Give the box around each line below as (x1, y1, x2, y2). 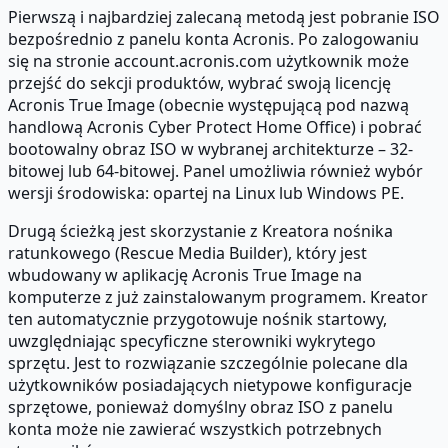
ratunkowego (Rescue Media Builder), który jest (8, 241, 367, 264)
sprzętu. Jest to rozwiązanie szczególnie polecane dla (8, 351, 408, 374)
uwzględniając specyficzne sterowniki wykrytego (8, 329, 376, 352)
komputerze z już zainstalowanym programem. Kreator (8, 285, 428, 308)
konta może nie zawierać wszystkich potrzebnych (8, 417, 382, 440)
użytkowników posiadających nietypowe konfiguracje (8, 373, 412, 396)
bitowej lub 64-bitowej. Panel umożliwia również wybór (8, 159, 423, 182)
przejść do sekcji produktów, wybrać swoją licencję (8, 71, 391, 94)
